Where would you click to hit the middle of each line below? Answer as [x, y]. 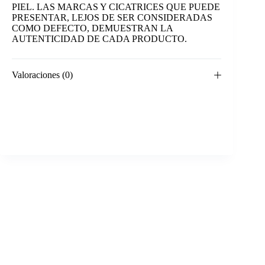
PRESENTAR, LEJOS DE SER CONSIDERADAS [112, 17]
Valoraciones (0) [42, 75]
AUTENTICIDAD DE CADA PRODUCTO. [99, 38]
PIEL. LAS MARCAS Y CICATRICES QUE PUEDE [116, 7]
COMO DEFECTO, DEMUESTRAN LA [92, 28]
